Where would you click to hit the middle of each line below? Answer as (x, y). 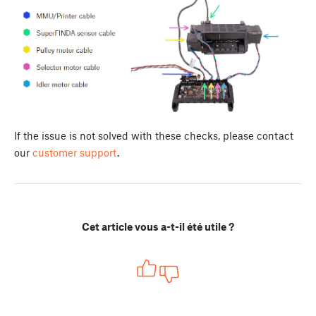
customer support (75, 152)
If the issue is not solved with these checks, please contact (154, 135)
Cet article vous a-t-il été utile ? (158, 226)
